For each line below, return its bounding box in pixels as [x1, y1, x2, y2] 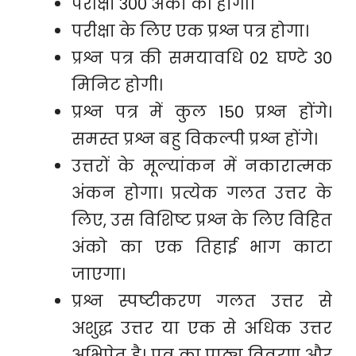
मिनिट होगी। [72, 74, 163, 96]
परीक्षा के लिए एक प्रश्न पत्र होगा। [72, 20, 309, 42]
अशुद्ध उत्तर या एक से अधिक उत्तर [72, 317, 332, 339]
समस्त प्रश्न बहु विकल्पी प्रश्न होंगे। [72, 128, 318, 150]
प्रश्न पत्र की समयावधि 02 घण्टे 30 [72, 47, 332, 69]
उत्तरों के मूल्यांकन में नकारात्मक [72, 155, 332, 177]
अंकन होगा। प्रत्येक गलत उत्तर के [72, 182, 332, 204]
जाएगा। [72, 263, 126, 285]
